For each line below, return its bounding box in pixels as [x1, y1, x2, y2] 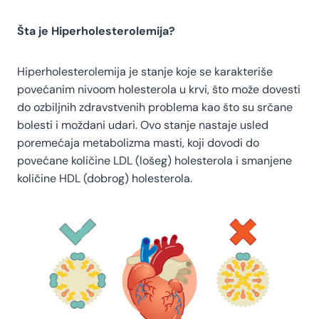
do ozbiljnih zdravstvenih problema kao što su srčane [17, 99, 293, 115]
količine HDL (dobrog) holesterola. [17, 170, 192, 186]
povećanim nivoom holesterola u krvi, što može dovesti [17, 81, 300, 97]
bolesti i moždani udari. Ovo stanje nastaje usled [17, 117, 268, 132]
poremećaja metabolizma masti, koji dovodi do [17, 135, 259, 150]
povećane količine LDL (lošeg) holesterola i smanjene [17, 152, 292, 168]
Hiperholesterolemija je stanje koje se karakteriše [17, 63, 273, 79]
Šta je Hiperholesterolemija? [17, 23, 175, 38]
